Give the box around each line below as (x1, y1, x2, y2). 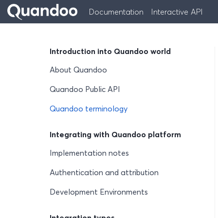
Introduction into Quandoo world (50, 46, 171, 56)
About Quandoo (50, 65, 107, 74)
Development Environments (50, 187, 148, 197)
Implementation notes (50, 148, 129, 158)
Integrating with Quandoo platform (50, 129, 181, 139)
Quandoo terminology (50, 104, 127, 113)
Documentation (89, 7, 144, 17)
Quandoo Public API (50, 84, 120, 94)
